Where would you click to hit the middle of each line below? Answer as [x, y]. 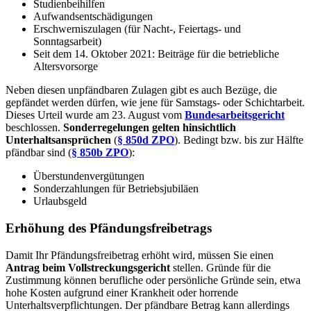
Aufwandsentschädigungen [93, 17]
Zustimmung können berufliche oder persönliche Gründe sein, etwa [153, 280]
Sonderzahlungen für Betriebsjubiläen [116, 189]
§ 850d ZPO [146, 140]
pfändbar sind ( [39, 153]
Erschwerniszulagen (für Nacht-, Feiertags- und [137, 29]
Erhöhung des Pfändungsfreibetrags [109, 228]
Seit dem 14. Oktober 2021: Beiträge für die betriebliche [156, 54]
